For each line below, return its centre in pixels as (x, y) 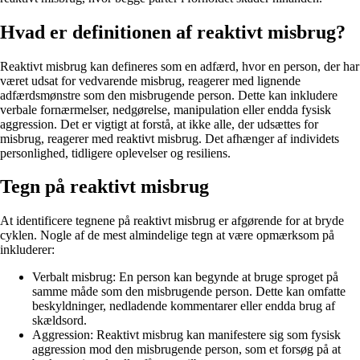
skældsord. (59, 321)
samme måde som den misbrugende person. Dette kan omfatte (189, 292)
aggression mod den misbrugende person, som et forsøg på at (186, 350)
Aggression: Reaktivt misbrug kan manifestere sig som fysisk (186, 335)
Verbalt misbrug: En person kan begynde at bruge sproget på (185, 277)
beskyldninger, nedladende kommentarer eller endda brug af (184, 306)
